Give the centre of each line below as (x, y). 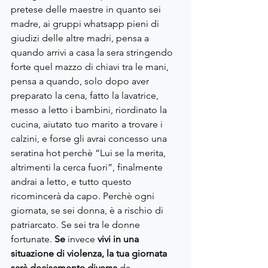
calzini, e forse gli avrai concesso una (90, 139)
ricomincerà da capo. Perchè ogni (84, 196)
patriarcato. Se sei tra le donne (77, 225)
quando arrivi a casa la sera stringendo (93, 53)
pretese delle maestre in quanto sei (87, 10)
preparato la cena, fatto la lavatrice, (86, 96)
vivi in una (118, 239)
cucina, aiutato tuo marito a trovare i (88, 124)
